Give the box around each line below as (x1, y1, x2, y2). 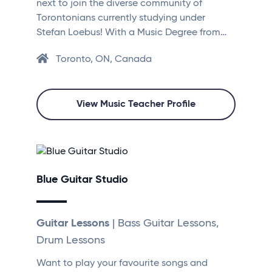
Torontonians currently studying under (36, 13, 205, 24)
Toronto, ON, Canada (56, 55, 152, 65)
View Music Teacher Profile (76, 100, 195, 110)
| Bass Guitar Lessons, (109, 218, 219, 229)
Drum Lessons (36, 235, 105, 246)
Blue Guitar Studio (36, 174, 128, 186)
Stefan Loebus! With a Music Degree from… (36, 28, 226, 38)
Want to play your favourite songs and (36, 259, 208, 269)
